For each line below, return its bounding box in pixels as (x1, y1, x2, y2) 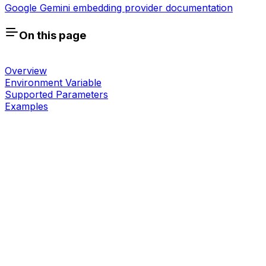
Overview (5, 65, 47, 77)
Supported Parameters (5, 88, 108, 101)
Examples (5, 100, 48, 113)
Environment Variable (5, 77, 102, 89)
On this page (19, 28, 86, 42)
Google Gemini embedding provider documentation (5, 1, 233, 14)
